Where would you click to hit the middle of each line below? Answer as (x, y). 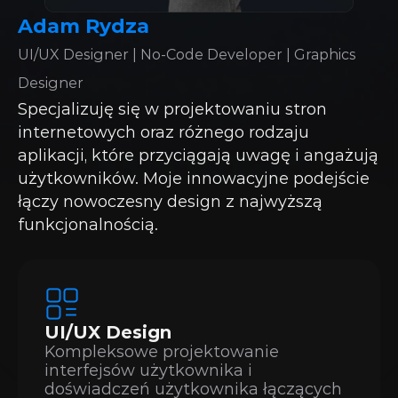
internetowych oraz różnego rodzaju (163, 132)
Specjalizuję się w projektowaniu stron (172, 109)
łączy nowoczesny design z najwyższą (170, 202)
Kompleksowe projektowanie (162, 352)
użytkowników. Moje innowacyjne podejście (194, 179)
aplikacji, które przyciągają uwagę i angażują (198, 155)
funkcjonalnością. (88, 225)
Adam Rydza (84, 26)
